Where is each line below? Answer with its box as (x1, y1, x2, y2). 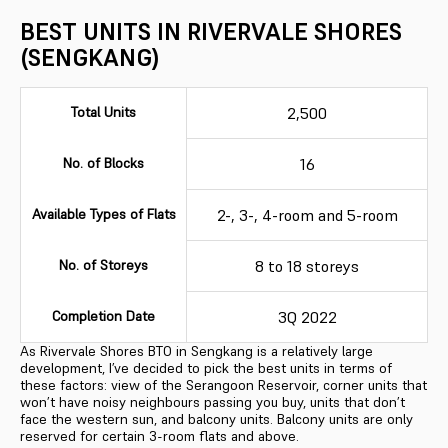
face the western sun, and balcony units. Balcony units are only (20, 409, 413, 428)
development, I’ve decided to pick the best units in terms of (20, 358, 392, 377)
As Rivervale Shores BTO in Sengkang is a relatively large (20, 341, 373, 360)
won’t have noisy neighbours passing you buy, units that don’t (20, 392, 405, 411)
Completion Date (52, 306, 155, 325)
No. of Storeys (59, 255, 148, 274)
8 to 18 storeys (255, 255, 359, 276)
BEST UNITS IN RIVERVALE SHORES (20, 15, 402, 47)
